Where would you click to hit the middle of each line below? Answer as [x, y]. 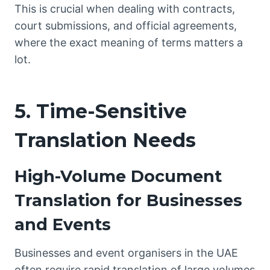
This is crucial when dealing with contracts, [125, 8]
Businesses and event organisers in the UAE [126, 253]
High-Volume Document [118, 176]
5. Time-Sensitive [101, 111]
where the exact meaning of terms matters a [129, 42]
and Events [63, 224]
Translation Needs [105, 140]
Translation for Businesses [128, 200]
